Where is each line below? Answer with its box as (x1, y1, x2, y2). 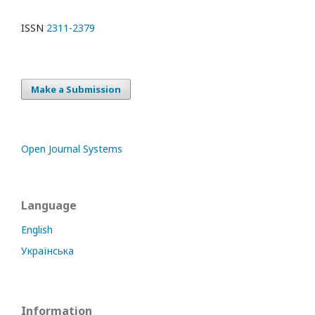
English (21, 223, 53, 236)
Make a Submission (31, 83, 121, 96)
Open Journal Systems (21, 142, 122, 155)
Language (21, 198, 77, 213)
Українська (21, 244, 74, 257)
